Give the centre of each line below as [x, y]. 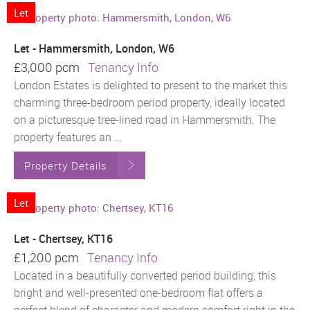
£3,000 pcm [51, 67]
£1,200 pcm [51, 258]
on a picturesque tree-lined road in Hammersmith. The [145, 119]
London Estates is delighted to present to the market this [151, 85]
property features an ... [68, 137]
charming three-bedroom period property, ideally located [149, 102]
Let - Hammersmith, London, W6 [94, 48]
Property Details [66, 165]
